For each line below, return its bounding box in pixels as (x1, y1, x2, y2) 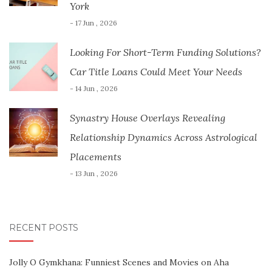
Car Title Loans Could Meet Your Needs (70, 66, 242, 78)
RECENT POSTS (9, 222, 78, 234)
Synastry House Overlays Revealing (70, 112, 225, 124)
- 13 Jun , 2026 (70, 169, 118, 178)
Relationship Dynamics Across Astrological (70, 131, 257, 144)
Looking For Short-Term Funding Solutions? (70, 46, 261, 59)
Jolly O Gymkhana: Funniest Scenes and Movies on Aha (9, 257, 229, 268)
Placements (70, 151, 121, 163)
